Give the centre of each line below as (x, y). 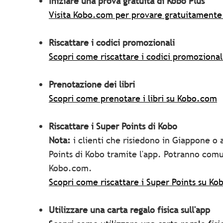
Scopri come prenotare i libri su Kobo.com (133, 98)
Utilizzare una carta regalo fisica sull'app (129, 210)
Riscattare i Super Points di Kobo (113, 126)
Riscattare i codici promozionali (112, 42)
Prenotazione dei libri (93, 84)
